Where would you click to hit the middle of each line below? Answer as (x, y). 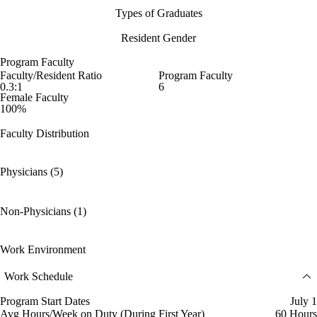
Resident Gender (158, 38)
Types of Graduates (158, 13)
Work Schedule (39, 277)
